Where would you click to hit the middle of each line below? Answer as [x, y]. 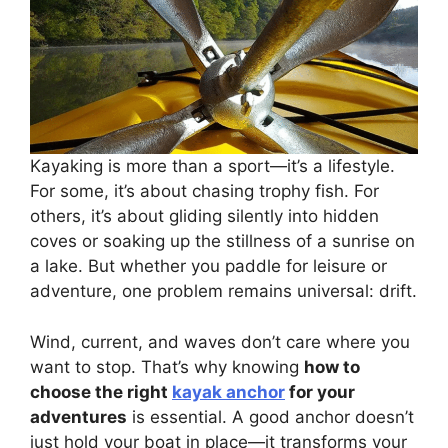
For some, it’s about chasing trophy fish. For [204, 191]
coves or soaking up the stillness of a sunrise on [222, 241]
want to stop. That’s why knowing [167, 366]
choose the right [101, 391]
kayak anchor [228, 391]
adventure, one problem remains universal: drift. [223, 291]
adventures [78, 416]
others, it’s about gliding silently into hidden [204, 216]
